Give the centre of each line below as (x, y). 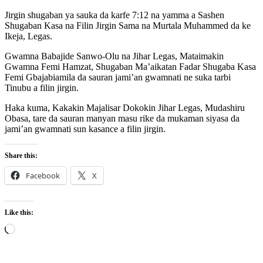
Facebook (43, 175)
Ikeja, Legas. (28, 36)
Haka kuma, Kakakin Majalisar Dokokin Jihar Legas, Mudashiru (125, 107)
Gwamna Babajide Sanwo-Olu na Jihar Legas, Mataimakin (114, 56)
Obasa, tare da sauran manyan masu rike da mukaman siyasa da (122, 118)
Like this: (19, 212)
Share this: (21, 155)
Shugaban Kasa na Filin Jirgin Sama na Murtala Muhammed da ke (128, 25)
